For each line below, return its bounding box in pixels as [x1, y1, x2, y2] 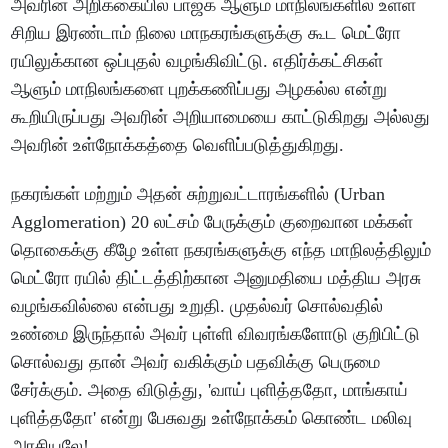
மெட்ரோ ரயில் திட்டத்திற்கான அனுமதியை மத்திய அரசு [11, 268, 422, 289]
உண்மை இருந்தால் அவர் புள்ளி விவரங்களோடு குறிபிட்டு [11, 324, 421, 345]
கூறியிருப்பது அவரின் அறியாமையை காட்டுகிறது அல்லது [11, 107, 431, 128]
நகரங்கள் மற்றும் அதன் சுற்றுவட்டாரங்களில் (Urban [11, 184, 386, 205]
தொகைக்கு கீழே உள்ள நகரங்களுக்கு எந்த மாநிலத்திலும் [11, 240, 432, 261]
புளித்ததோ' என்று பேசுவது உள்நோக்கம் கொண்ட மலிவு [11, 408, 413, 429]
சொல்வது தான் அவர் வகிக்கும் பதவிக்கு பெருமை [11, 352, 381, 373]
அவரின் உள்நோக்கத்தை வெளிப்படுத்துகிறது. [11, 135, 345, 156]
